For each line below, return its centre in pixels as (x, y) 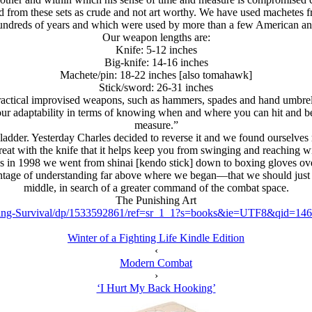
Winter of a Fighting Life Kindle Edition (156, 238)
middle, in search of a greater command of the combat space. (156, 188)
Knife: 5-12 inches (156, 50)
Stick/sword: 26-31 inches (156, 87)
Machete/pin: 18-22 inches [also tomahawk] (156, 75)
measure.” (156, 125)
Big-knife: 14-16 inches (156, 62)
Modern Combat (156, 263)
